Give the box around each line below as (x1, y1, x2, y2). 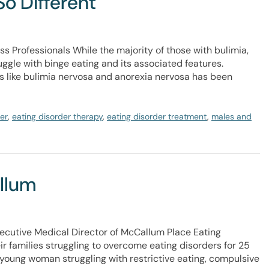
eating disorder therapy (12, 111, 103, 122)
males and (211, 111, 252, 122)
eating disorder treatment (107, 111, 207, 122)
